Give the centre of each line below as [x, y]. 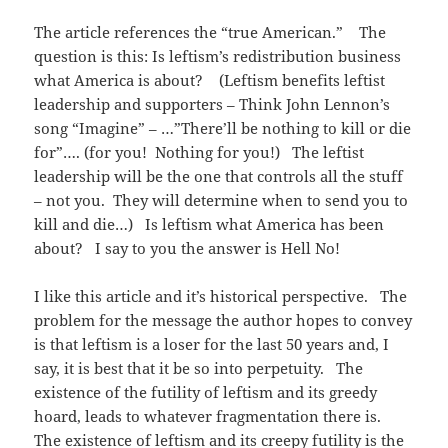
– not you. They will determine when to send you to [221, 200]
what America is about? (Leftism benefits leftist [210, 80]
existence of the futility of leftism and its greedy [206, 392]
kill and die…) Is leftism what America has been [209, 224]
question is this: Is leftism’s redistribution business [218, 56]
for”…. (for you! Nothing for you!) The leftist [199, 152]
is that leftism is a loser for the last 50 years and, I [212, 344]
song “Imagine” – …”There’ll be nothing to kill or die [223, 128]
